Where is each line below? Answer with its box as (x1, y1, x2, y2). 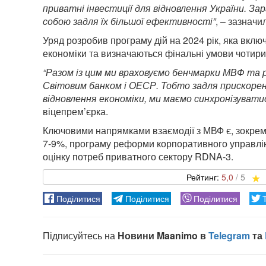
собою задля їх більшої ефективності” (43, 14, 216, 28)
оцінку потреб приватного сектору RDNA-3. (43, 150, 233, 163)
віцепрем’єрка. (43, 104, 108, 118)
